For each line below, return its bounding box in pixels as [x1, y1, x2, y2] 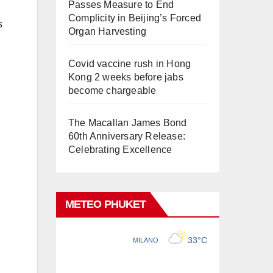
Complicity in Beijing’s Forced [68, 13, 201, 23]
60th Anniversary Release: [68, 131, 185, 141]
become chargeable [68, 85, 157, 96]
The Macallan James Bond [68, 118, 187, 128]
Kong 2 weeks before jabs [68, 72, 183, 82]
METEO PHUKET [65, 198, 146, 210]
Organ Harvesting [68, 26, 147, 37]
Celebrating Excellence [68, 144, 172, 155]
